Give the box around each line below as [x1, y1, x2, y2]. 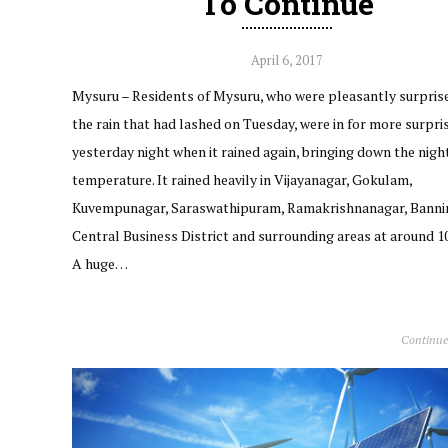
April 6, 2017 [250, 50, 323, 69]
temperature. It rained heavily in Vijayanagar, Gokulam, [72, 169, 412, 189]
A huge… [72, 253, 128, 273]
